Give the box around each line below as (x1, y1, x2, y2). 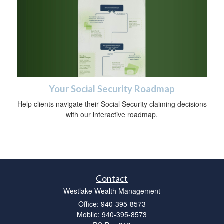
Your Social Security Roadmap (49, 83, 175, 94)
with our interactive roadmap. (66, 109, 158, 119)
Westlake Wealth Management (63, 185, 160, 196)
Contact (96, 172, 128, 184)
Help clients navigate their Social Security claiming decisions (17, 98, 207, 109)
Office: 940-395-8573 (78, 198, 146, 209)
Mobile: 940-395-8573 (77, 209, 147, 219)
